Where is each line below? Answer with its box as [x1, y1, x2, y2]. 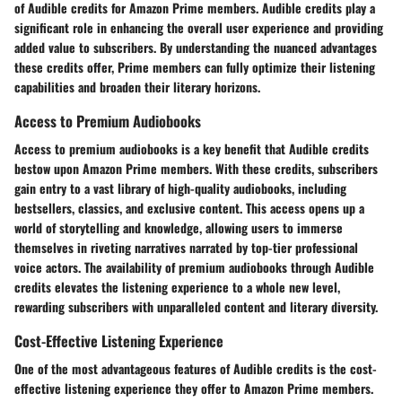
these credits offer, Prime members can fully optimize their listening [14, 57, 375, 77]
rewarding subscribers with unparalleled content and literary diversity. [14, 297, 378, 317]
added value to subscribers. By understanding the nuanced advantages [14, 38, 377, 57]
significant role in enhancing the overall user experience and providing [14, 18, 383, 38]
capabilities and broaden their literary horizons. [14, 77, 260, 97]
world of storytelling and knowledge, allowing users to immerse [14, 218, 343, 238]
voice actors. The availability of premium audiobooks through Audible [14, 258, 374, 277]
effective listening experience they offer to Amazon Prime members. [14, 379, 373, 398]
